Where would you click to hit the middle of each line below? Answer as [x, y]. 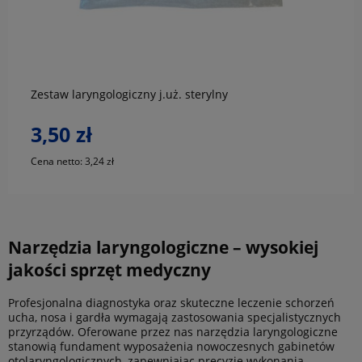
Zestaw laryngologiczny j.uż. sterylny [129, 95]
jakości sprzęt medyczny [109, 270]
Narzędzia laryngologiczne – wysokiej [163, 248]
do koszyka [181, 26]
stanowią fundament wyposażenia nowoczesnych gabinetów [171, 346]
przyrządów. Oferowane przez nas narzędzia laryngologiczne [173, 331]
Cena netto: [58, 161]
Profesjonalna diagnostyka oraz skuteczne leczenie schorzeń [171, 302]
